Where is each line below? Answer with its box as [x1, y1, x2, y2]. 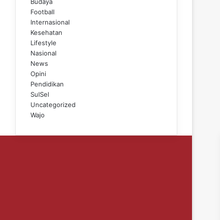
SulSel [30, 90, 49, 98]
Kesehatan [30, 28, 62, 36]
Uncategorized [30, 100, 76, 109]
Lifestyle [30, 38, 56, 47]
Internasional [30, 18, 70, 26]
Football [30, 7, 55, 16]
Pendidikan [30, 80, 64, 88]
